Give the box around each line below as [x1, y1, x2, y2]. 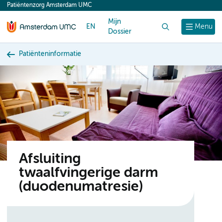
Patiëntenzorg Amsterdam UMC [7, 2, 92, 8]
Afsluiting [19, 152, 81, 166]
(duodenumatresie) [19, 180, 143, 194]
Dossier [108, 28, 131, 35]
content [12, 4, 40, 12]
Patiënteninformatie [19, 51, 81, 57]
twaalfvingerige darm [19, 166, 158, 180]
